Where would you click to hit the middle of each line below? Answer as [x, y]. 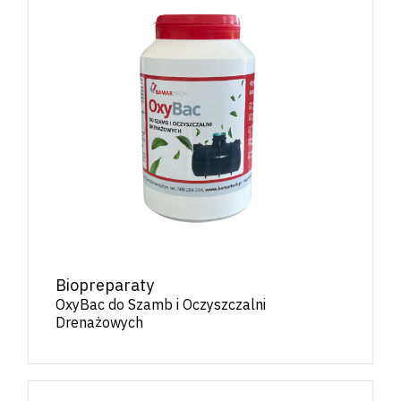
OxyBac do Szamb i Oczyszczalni [160, 304]
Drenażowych [99, 322]
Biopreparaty [104, 285]
